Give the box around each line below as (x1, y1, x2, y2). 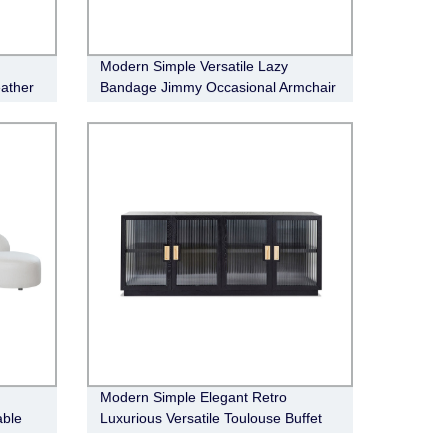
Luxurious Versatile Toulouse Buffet (99, 410, 322, 427)
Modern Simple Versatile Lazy (99, 57, 288, 74)
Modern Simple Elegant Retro (99, 389, 287, 406)
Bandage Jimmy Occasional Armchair (99, 78, 336, 95)
